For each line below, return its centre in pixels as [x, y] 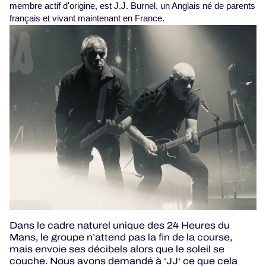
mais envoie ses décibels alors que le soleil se [117, 249]
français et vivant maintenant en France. [87, 18]
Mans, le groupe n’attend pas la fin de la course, [121, 237]
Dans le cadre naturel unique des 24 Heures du [120, 225]
